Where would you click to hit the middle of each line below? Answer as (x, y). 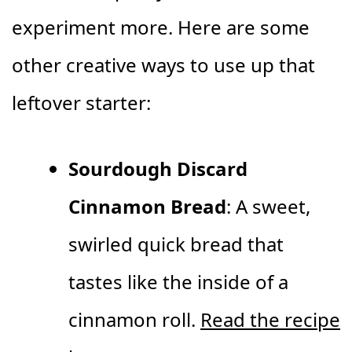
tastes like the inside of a (178, 282)
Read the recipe (270, 319)
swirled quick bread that (176, 244)
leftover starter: (81, 103)
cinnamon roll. (134, 319)
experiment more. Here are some (161, 27)
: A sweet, (268, 206)
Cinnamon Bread (147, 206)
